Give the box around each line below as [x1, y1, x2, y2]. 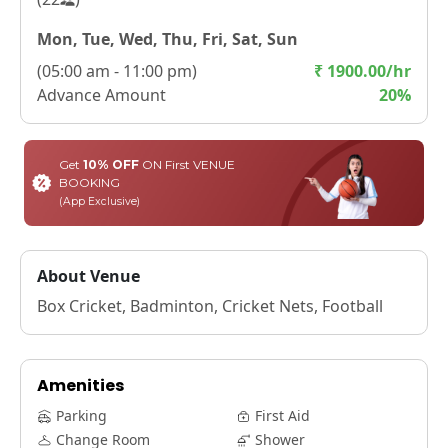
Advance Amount [37, 83, 166, 106]
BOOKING [58, 174, 120, 190]
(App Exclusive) [58, 194, 140, 208]
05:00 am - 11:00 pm [42, 59, 192, 82]
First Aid [255, 405, 310, 425]
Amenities [37, 373, 124, 397]
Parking [56, 405, 107, 425]
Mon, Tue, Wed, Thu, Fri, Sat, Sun [37, 27, 298, 50]
